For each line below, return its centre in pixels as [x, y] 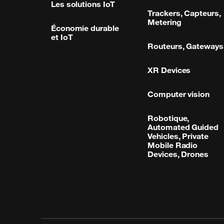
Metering [164, 22]
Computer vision [178, 94]
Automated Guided [183, 127]
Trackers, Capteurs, [184, 13]
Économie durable [85, 28]
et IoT [62, 37]
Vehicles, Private [178, 136]
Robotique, [168, 118]
